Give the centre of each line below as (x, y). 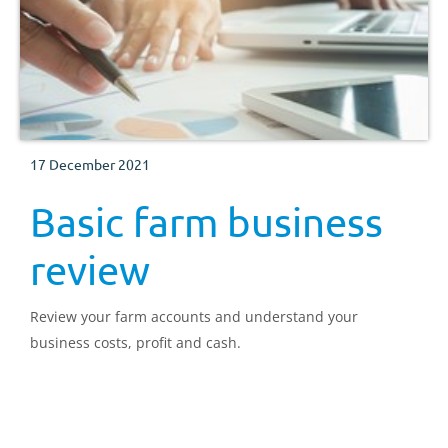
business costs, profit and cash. (135, 342)
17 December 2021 (90, 163)
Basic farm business (206, 221)
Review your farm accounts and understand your (194, 316)
